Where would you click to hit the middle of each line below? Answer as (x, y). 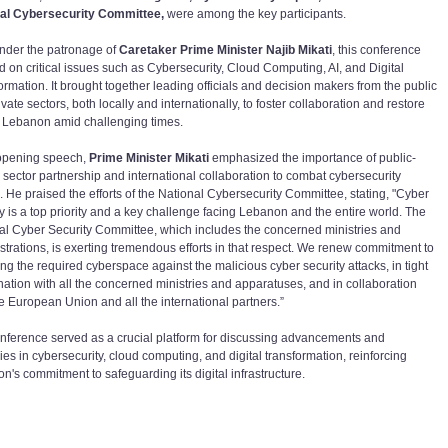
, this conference (376, 50)
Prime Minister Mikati (150, 158)
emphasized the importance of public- (314, 158)
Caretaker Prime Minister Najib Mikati (225, 50)
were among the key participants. (255, 14)
